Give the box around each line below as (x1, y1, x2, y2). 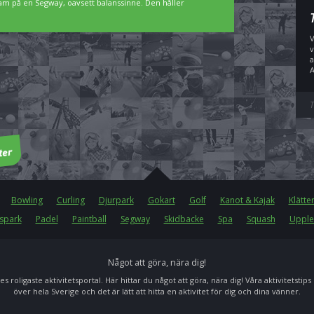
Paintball (71, 213, 107, 225)
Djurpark (98, 194, 134, 206)
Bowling (11, 194, 43, 206)
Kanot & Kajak (219, 194, 275, 206)
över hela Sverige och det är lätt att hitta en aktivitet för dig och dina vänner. (13, 286, 301, 296)
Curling (56, 194, 85, 206)
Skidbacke (163, 213, 204, 225)
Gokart (147, 194, 175, 206)
